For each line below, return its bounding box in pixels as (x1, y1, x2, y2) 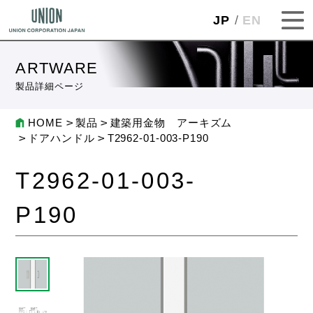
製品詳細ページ (15, 81, 84, 92)
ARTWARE (15, 59, 99, 78)
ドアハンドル (28, 133, 95, 145)
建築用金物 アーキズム (110, 117, 233, 129)
